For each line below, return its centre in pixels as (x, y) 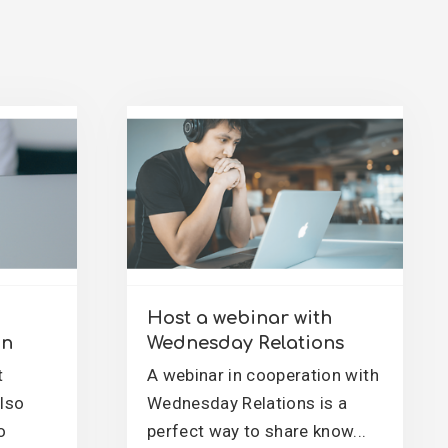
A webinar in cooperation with (263, 375)
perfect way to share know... (257, 431)
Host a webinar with (239, 318)
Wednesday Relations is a (247, 403)
